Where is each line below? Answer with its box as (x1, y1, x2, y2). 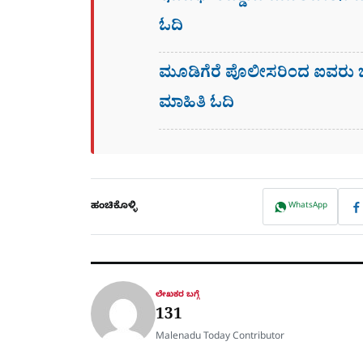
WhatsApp (288, 201, 327, 212)
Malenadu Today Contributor (156, 330, 284, 344)
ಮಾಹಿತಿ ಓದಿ (159, 92, 234, 119)
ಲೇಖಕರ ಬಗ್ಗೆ (156, 289, 199, 301)
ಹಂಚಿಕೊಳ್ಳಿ (91, 200, 138, 214)
